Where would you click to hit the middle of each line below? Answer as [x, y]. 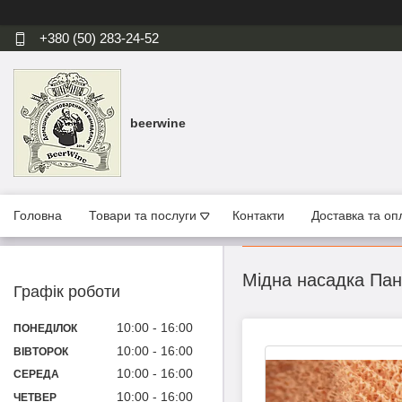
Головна [38, 216]
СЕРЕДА [36, 375]
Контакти [258, 216]
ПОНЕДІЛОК [45, 328]
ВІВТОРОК [41, 351]
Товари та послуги [143, 216]
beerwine [158, 122]
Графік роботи [67, 292]
